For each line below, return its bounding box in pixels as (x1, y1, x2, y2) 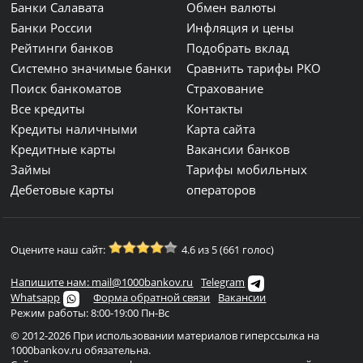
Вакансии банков (186, 141, 291, 157)
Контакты (186, 100, 244, 117)
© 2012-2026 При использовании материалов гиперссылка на (11, 328, 320, 343)
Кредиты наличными (11, 121, 139, 137)
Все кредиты (11, 100, 86, 117)
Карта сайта (186, 121, 256, 137)
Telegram (201, 275, 246, 289)
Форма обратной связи (93, 290, 211, 305)
